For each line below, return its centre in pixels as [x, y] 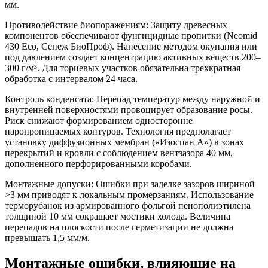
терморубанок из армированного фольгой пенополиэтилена [128, 206]
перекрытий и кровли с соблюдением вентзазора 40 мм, [119, 153]
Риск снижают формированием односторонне [99, 121]
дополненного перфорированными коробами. [98, 164]
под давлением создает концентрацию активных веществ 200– [133, 57]
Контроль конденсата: [49, 99]
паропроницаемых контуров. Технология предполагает [118, 132]
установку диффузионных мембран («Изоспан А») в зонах [124, 142]
